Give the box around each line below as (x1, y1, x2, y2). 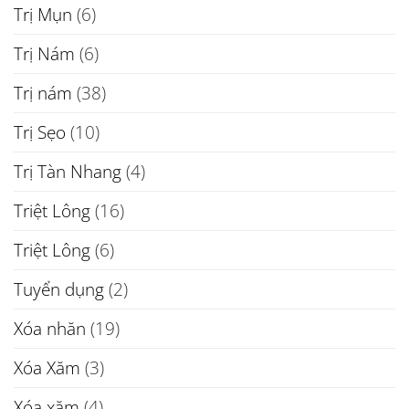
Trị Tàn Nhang (14, 158, 121, 184)
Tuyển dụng (14, 276, 104, 301)
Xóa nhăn (14, 315, 86, 341)
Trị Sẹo (14, 119, 66, 144)
